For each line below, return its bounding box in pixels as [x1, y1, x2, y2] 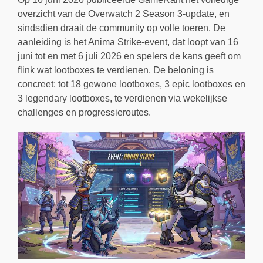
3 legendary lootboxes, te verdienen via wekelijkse [18, 93, 227, 103]
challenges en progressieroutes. [18, 107, 151, 117]
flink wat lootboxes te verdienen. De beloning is [18, 65, 214, 75]
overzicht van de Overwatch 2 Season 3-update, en [18, 8, 230, 19]
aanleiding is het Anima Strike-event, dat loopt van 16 [18, 36, 238, 47]
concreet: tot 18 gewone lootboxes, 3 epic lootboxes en [18, 79, 245, 89]
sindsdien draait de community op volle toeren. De [18, 22, 225, 33]
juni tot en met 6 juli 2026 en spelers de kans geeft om [18, 50, 241, 61]
